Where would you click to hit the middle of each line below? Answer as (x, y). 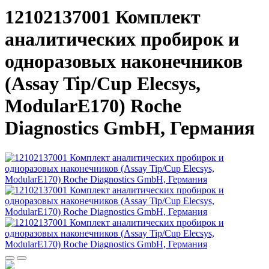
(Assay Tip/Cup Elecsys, (103, 84)
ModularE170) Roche (93, 106)
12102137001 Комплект (103, 17)
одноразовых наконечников (124, 62)
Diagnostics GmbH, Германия (130, 128)
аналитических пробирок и (122, 39)
